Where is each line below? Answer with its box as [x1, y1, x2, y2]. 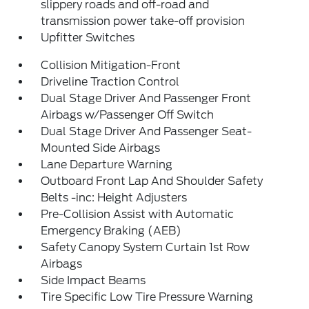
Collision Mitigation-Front [41, 59, 181, 72]
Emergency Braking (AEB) [41, 224, 182, 237]
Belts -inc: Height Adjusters [41, 191, 188, 204]
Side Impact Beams [41, 274, 146, 287]
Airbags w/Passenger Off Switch [41, 108, 215, 121]
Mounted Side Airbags [41, 141, 161, 154]
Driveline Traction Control [41, 75, 180, 88]
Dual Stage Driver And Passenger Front [41, 92, 252, 105]
